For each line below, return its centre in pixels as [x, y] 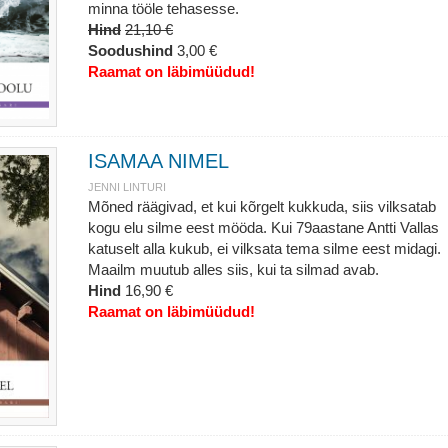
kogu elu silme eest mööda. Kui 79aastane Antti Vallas [263, 227]
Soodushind [130, 50]
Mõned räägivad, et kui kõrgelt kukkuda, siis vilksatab [261, 206]
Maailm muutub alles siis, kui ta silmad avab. [233, 269]
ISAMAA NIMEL [158, 161]
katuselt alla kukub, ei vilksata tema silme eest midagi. [264, 248]
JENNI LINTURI [126, 187]
